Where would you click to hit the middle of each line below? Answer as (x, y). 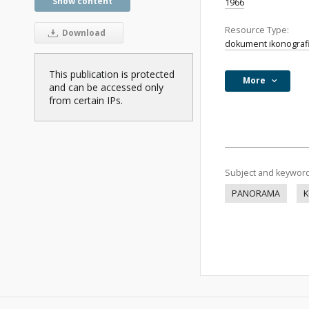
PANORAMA (256, 193)
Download (82, 33)
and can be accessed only (106, 88)
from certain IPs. (86, 101)
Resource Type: (257, 30)
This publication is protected (112, 74)
